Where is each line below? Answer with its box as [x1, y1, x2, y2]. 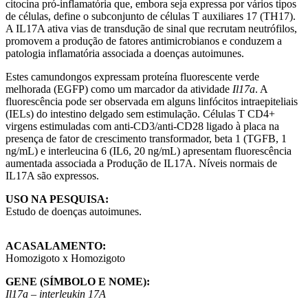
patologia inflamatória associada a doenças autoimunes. [5, 47, 244, 60]
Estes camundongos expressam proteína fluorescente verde [5, 71, 259, 83]
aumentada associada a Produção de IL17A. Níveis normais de [5, 157, 277, 170]
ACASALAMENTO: [5, 240, 106, 252]
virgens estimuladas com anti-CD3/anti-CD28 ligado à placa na [5, 120, 279, 133]
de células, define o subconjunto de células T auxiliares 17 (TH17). [5, 10, 296, 23]
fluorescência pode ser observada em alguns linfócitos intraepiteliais [5, 96, 298, 108]
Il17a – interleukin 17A [5, 288, 106, 300]
